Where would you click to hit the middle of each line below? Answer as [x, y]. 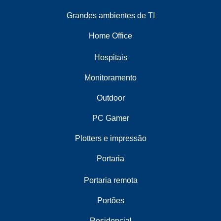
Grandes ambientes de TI [110, 16]
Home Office [110, 36]
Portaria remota [110, 181]
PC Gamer [110, 118]
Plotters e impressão [110, 139]
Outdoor [110, 98]
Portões [110, 201]
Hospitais [110, 58]
